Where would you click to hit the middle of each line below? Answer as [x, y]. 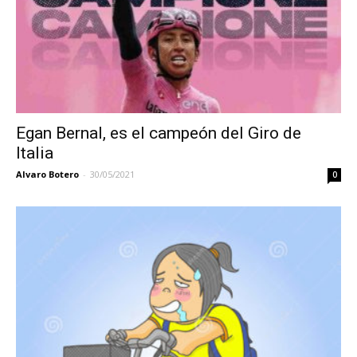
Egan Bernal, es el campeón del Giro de [159, 133]
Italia [35, 153]
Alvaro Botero [47, 175]
